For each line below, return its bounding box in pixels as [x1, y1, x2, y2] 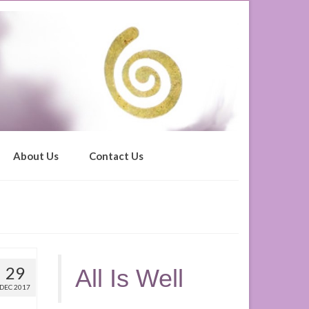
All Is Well [74, 264, 183, 293]
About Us [13, 150, 59, 163]
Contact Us [89, 150, 143, 163]
